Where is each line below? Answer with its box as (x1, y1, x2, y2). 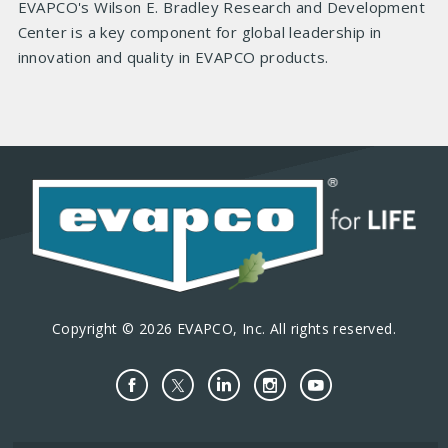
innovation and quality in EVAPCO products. (17, 47, 329, 67)
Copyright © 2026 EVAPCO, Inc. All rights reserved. (52, 318, 396, 338)
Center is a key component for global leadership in (17, 22, 382, 42)
